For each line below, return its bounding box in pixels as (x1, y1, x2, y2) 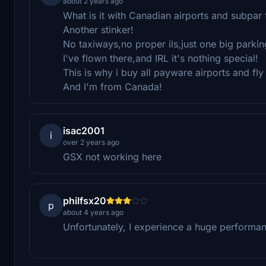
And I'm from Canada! (63, 80, 162, 93)
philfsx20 (63, 194, 106, 207)
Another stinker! (63, 23, 134, 36)
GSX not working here (63, 150, 161, 163)
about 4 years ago (63, 207, 123, 217)
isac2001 (63, 124, 104, 137)
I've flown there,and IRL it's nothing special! (63, 52, 258, 64)
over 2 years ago (63, 137, 119, 147)
